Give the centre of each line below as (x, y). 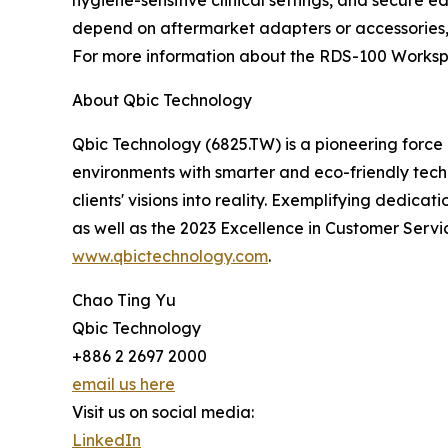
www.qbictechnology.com (170, 255)
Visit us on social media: (163, 411)
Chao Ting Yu (124, 299)
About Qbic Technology (162, 99)
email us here (123, 383)
